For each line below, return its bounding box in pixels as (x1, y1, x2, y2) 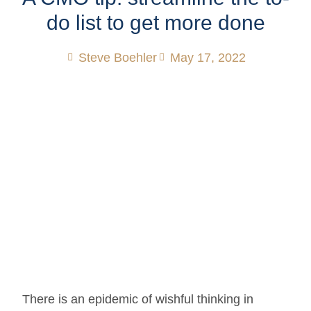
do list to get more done (46, 10, 265, 34)
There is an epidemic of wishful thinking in (22, 292, 254, 307)
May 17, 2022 (170, 50, 246, 65)
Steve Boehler (78, 50, 157, 65)
